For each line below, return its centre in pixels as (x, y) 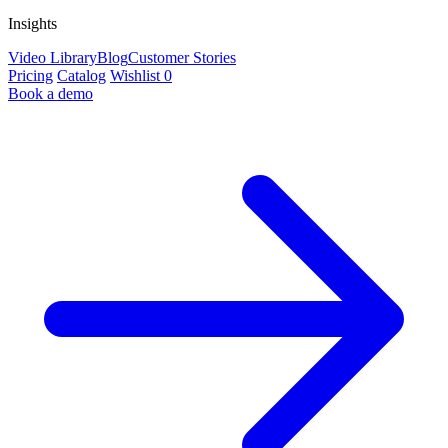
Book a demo (50, 94)
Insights (32, 24)
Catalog (81, 76)
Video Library (52, 58)
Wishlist (137, 76)
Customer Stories (182, 58)
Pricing (30, 76)
